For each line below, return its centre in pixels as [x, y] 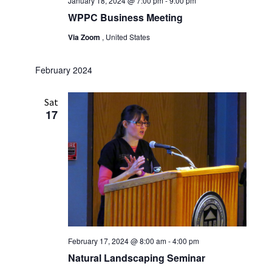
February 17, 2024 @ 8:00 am [117, 240]
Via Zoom [85, 37]
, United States [126, 37]
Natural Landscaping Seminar [136, 257]
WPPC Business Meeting [125, 18]
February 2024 [63, 70]
